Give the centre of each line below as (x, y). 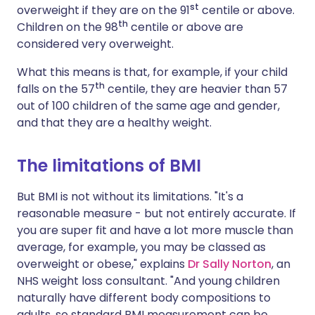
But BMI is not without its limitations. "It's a (130, 197)
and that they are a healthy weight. (114, 123)
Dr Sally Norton (230, 264)
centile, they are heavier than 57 (196, 89)
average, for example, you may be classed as (141, 247)
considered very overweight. (95, 44)
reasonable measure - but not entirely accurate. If (156, 214)
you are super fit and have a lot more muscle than (155, 231)
